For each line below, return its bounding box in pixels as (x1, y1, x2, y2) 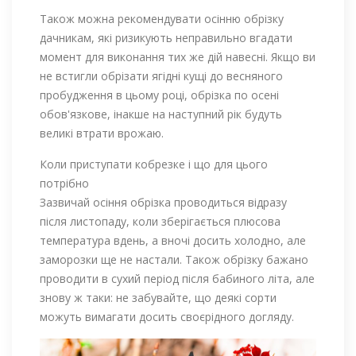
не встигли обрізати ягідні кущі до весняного (40, 68, 283, 83)
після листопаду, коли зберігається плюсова (40, 213, 281, 229)
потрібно (40, 175, 89, 191)
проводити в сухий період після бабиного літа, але (40, 270, 315, 286)
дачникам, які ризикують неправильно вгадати (40, 29, 292, 45)
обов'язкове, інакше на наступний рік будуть (40, 106, 282, 122)
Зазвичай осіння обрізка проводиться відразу (40, 194, 287, 210)
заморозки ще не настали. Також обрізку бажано (40, 251, 308, 267)
